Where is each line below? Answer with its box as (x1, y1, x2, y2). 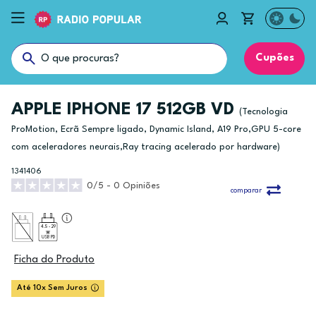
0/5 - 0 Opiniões (87, 181, 161, 190)
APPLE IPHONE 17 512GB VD (11, 102, 239, 119)
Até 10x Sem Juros (17, 284, 87, 292)
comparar (230, 187, 262, 195)
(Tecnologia (239, 107, 288, 116)
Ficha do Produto (14, 255, 95, 265)
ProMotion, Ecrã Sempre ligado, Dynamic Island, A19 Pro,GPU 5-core (11, 125, 301, 134)
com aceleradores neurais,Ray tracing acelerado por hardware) (11, 142, 280, 152)
